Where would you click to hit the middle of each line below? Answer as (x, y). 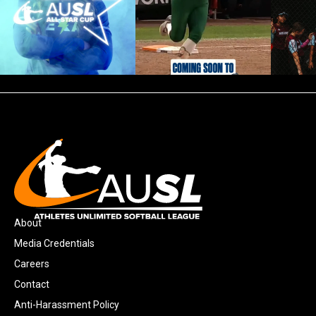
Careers (32, 264)
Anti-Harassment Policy (67, 305)
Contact (32, 285)
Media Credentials (54, 244)
